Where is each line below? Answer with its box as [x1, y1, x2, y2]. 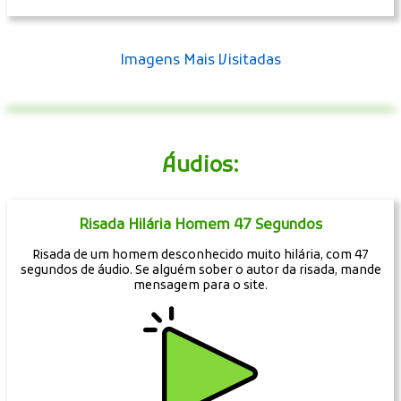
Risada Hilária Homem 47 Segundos [79, 216, 322, 235]
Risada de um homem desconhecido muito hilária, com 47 [32, 248, 369, 264]
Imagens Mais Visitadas [120, 52, 281, 71]
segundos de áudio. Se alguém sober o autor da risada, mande [20, 263, 381, 279]
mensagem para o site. [133, 278, 268, 294]
